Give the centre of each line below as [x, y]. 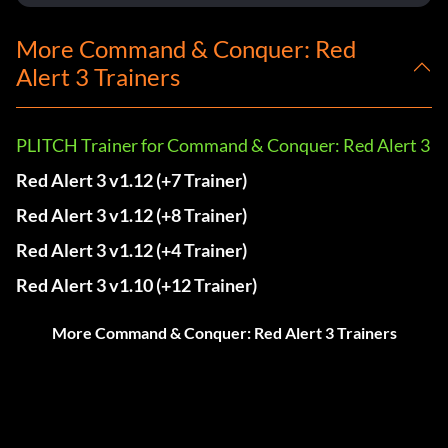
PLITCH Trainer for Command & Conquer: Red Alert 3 [223, 145]
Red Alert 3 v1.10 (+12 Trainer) [136, 285]
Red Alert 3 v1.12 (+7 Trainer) [131, 180]
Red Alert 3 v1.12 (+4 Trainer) [131, 250]
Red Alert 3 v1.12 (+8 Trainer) [131, 215]
